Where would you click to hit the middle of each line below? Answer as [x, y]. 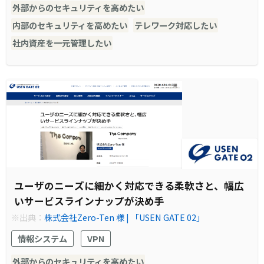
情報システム [43, 238]
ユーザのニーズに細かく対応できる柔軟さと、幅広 [129, 185]
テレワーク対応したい [176, 25]
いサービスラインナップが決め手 [90, 201]
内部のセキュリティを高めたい [70, 25]
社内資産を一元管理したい [62, 43]
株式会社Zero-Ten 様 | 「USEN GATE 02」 [125, 217]
